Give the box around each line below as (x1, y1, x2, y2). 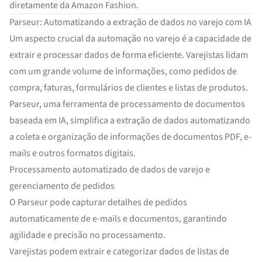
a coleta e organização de (9, 130, 110, 143)
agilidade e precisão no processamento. (9, 229, 166, 242)
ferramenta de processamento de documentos (63, 98, 245, 111)
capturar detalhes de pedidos (72, 196, 187, 209)
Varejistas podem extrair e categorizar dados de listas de (9, 245, 229, 258)
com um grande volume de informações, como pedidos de (9, 65, 237, 78)
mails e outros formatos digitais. (9, 147, 136, 160)
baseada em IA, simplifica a (9, 114, 116, 127)
